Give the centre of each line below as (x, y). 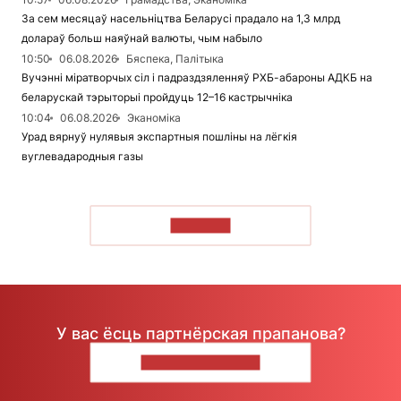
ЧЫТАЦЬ (200, 226)
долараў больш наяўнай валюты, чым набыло (142, 38)
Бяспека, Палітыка (175, 59)
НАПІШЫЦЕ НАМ (200, 363)
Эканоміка (154, 118)
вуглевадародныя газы (82, 157)
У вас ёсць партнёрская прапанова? (200, 333)
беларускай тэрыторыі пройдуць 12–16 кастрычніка (157, 98)
